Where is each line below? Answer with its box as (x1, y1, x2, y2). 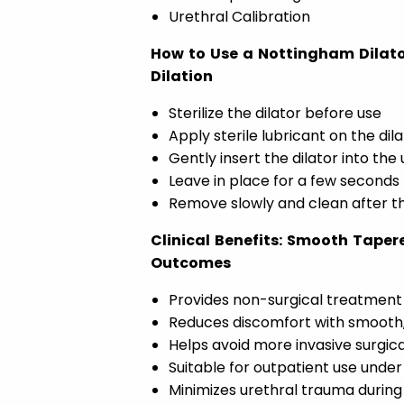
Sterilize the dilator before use (168, 103, 381, 124)
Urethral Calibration (168, 6, 310, 28)
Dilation (150, 66, 213, 87)
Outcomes (150, 252, 231, 274)
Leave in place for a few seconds (168, 170, 399, 192)
